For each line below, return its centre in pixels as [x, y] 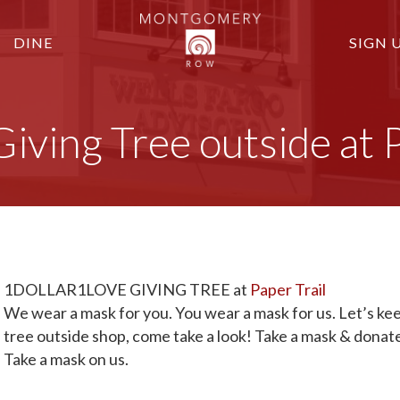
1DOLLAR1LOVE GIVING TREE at [127, 290]
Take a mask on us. [66, 359]
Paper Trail [288, 290]
